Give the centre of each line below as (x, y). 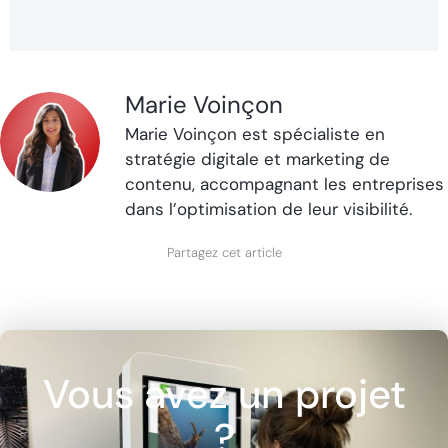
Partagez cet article (224, 252)
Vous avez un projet (224, 394)
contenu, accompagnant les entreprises (284, 184)
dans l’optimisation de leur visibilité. (268, 209)
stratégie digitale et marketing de (257, 159)
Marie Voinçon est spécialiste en (255, 134)
